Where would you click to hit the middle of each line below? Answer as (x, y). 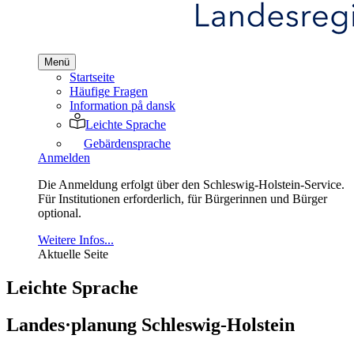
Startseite (92, 77)
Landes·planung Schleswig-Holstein (151, 325)
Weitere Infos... (76, 240)
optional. (60, 213)
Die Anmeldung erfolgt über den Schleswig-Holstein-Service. (191, 185)
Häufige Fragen (109, 92)
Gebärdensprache (127, 144)
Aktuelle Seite (73, 254)
